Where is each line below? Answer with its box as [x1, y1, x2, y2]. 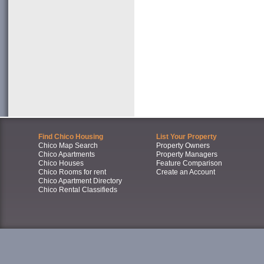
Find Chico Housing [38, 133, 103, 141]
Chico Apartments [38, 150, 95, 159]
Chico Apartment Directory [38, 177, 122, 186]
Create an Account [156, 168, 215, 177]
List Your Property [156, 133, 217, 141]
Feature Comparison [156, 159, 222, 168]
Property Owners [156, 141, 210, 150]
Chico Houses [38, 159, 84, 168]
